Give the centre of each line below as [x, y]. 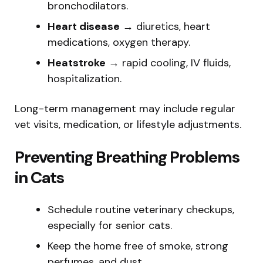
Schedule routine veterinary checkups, [141, 209]
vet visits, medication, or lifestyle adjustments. [128, 124]
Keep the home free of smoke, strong [138, 246]
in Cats [39, 177]
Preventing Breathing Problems [127, 157]
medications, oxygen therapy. [119, 42]
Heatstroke [77, 63]
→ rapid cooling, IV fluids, [168, 63]
